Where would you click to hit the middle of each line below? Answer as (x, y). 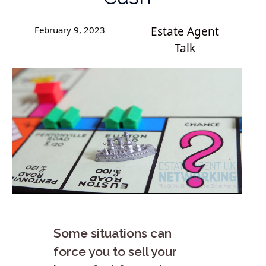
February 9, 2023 (69, 30)
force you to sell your (115, 251)
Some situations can (113, 233)
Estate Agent (185, 31)
